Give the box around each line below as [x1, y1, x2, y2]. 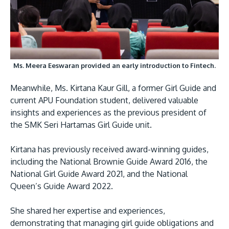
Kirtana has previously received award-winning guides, [10, 144, 209, 154]
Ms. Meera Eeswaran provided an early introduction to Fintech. [13, 61, 216, 70]
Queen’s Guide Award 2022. [10, 181, 113, 191]
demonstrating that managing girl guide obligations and [10, 218, 214, 228]
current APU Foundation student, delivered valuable [10, 95, 198, 105]
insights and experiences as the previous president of [10, 107, 207, 118]
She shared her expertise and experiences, [10, 205, 165, 216]
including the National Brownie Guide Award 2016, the [10, 156, 208, 167]
